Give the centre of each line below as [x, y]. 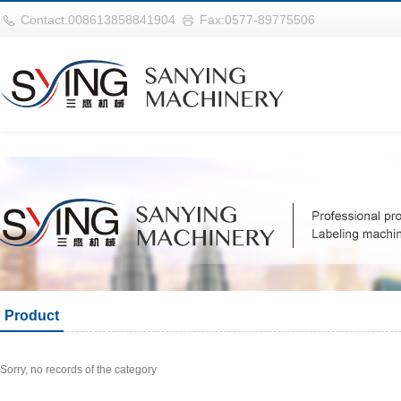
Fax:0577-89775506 [257, 20]
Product [32, 316]
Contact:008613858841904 [98, 20]
